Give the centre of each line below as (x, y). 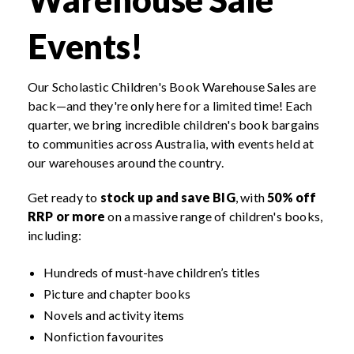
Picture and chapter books (117, 294)
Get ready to (64, 198)
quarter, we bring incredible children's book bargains (174, 125)
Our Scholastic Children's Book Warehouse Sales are (172, 87)
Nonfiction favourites (104, 337)
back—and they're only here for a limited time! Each (170, 106)
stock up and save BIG (168, 198)
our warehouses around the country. (126, 163)
